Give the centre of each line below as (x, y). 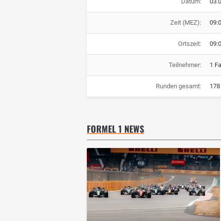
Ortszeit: (189, 44)
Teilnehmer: (185, 65)
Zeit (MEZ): (185, 23)
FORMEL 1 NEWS (115, 129)
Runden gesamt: (178, 86)
